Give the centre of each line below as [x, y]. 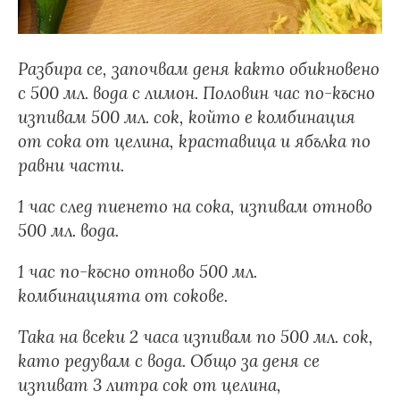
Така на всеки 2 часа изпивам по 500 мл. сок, [196, 337]
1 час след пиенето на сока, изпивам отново [195, 206]
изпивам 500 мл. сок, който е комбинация [187, 117]
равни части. [73, 165]
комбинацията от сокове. [123, 296]
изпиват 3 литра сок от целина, [150, 385]
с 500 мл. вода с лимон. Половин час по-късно [196, 93]
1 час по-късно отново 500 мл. [137, 271]
